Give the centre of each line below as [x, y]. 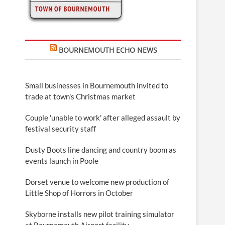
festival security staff [61, 128]
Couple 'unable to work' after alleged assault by [103, 117]
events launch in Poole [62, 160]
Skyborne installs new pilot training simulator [100, 214]
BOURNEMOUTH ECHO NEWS [108, 50]
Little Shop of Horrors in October [79, 193]
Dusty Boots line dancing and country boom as [101, 149]
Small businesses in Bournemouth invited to [97, 85]
